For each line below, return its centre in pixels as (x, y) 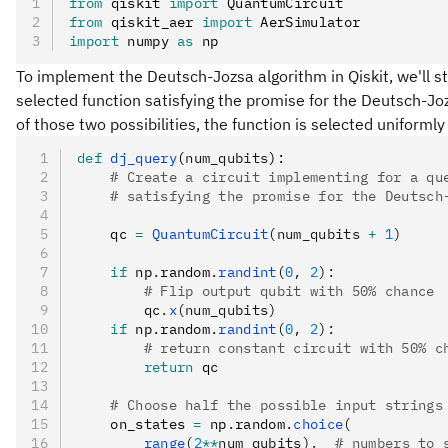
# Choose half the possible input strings (260, 404)
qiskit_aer (152, 21)
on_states (135, 423)
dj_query (139, 157)
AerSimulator (306, 21)
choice (318, 423)
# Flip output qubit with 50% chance (256, 290)
